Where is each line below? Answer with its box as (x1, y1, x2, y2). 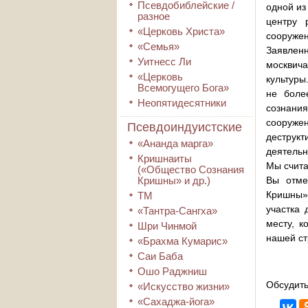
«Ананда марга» (137, 137, 213, 149)
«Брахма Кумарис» (137, 235, 228, 247)
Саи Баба (137, 250, 183, 262)
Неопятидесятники (137, 97, 226, 109)
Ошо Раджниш (137, 265, 207, 277)
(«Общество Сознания (137, 164, 244, 175)
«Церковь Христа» (137, 25, 225, 37)
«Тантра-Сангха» (137, 205, 217, 217)
